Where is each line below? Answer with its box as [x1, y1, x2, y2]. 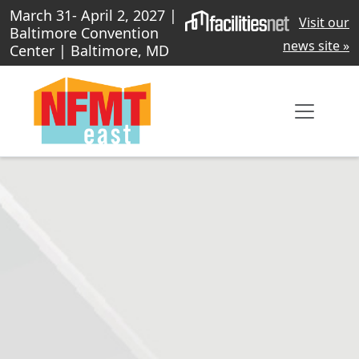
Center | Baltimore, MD [10, 41, 169, 60]
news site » [283, 37, 349, 55]
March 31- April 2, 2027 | [10, 6, 177, 25]
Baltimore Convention [10, 23, 159, 42]
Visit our [299, 14, 349, 32]
